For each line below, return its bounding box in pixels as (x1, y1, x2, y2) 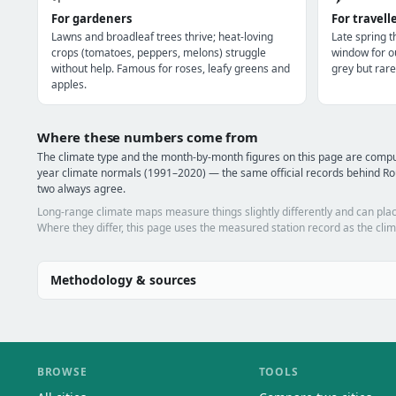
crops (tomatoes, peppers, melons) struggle (51, 45, 266, 60)
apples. (51, 77, 87, 92)
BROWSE (37, 364, 88, 379)
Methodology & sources (50, 271, 196, 288)
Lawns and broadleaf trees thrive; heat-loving (51, 29, 273, 44)
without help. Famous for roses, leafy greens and (51, 61, 290, 76)
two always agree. (37, 181, 126, 196)
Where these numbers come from (37, 128, 258, 146)
